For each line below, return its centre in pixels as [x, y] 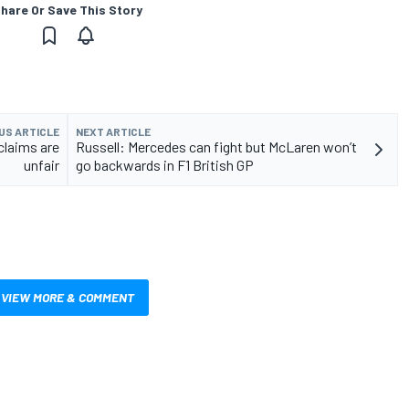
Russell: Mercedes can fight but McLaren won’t [216, 146]
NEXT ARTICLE [113, 131]
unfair [42, 164]
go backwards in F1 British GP [165, 164]
